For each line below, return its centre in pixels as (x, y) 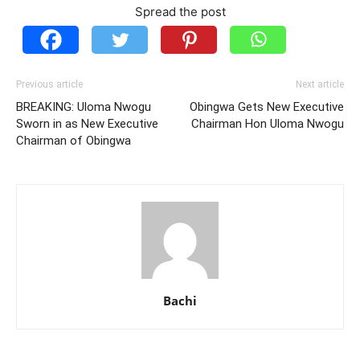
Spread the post (180, 12)
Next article (320, 84)
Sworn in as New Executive (87, 124)
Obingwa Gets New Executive (267, 107)
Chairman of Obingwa (74, 141)
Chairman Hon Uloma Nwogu (268, 124)
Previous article (49, 84)
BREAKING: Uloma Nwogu (84, 107)
